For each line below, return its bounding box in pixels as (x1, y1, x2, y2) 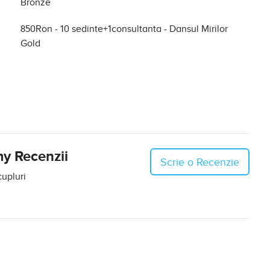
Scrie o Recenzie (160, 156, 239, 169)
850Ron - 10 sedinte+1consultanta (20, 24, 164, 35)
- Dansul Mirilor (164, 24, 228, 35)
